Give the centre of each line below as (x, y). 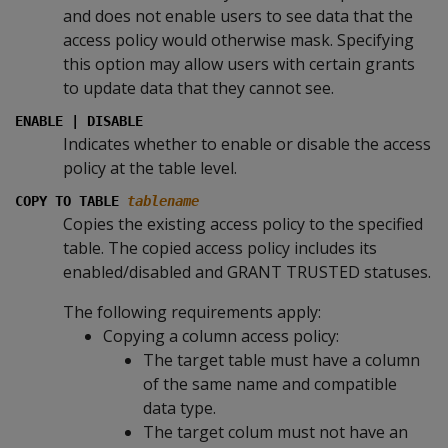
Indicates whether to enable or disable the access (247, 144)
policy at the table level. (150, 168)
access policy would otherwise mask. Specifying (238, 40)
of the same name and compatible (270, 384)
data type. (179, 408)
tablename (163, 201)
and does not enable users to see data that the (238, 16)
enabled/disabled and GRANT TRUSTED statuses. (247, 272)
